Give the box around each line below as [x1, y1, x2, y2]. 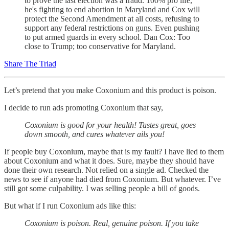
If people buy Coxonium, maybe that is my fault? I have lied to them [4, 147, 224, 156]
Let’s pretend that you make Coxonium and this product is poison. [4, 86, 216, 95]
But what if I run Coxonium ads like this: [4, 201, 136, 211]
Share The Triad [4, 59, 56, 68]
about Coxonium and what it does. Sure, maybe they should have [4, 156, 214, 166]
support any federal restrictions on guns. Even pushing [25, 24, 199, 33]
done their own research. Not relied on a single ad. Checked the [4, 166, 209, 175]
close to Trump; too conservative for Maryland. [25, 42, 176, 51]
